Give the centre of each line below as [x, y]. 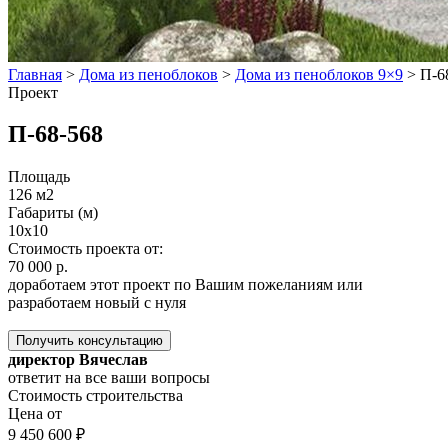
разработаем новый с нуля [97, 303]
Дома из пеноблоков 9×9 [319, 74]
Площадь [39, 177]
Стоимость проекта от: [85, 249]
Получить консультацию [89, 341]
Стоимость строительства [95, 396]
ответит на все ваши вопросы [109, 378]
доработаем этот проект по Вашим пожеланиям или [185, 285]
